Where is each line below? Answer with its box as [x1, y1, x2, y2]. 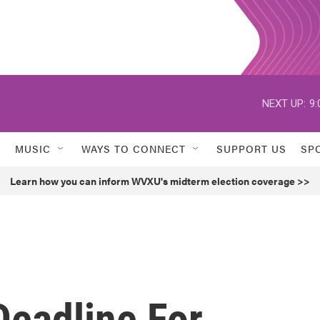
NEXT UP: [262, 96, 306, 110]
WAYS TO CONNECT [81, 141, 186, 156]
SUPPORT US [216, 141, 286, 156]
